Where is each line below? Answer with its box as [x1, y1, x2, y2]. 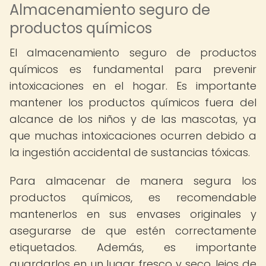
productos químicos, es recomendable [9, 190, 256, 205]
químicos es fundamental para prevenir [9, 62, 256, 77]
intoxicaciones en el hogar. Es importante [9, 78, 256, 93]
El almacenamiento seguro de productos [9, 45, 256, 60]
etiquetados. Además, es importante [9, 240, 256, 255]
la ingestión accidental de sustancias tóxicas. [9, 145, 250, 160]
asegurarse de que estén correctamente [9, 223, 256, 238]
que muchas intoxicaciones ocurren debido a [9, 128, 256, 143]
